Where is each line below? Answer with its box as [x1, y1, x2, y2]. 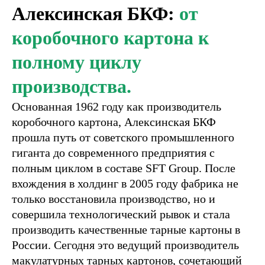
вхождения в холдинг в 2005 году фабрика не [12, 177, 238, 190]
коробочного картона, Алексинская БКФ [12, 115, 216, 128]
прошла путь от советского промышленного [12, 131, 234, 144]
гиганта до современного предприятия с [12, 146, 215, 159]
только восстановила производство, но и [12, 192, 215, 205]
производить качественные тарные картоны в [12, 223, 240, 236]
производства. [12, 76, 131, 97]
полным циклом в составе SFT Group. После [12, 161, 235, 174]
